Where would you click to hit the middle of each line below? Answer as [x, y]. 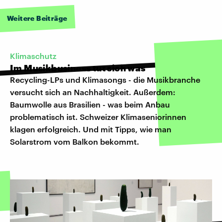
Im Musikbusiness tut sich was [78, 68]
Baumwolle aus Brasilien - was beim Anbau [90, 104]
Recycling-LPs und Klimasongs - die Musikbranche [105, 79]
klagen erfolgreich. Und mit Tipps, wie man [91, 129]
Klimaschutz [33, 55]
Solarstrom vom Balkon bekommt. [75, 141]
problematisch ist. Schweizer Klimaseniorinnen [98, 116]
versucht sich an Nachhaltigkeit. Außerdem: [93, 92]
